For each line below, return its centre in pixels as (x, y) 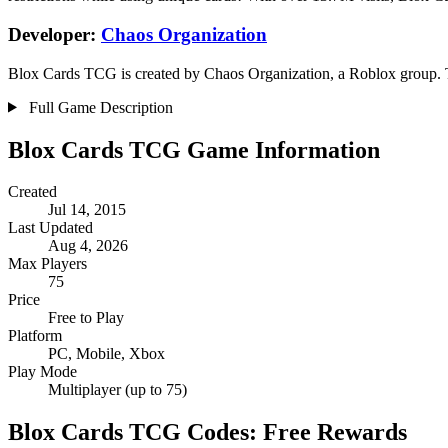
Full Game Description (98, 107)
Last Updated (50, 228)
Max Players (47, 264)
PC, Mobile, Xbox (106, 354)
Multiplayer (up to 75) (117, 390)
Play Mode (42, 372)
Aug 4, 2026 (88, 246)
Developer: (54, 34)
